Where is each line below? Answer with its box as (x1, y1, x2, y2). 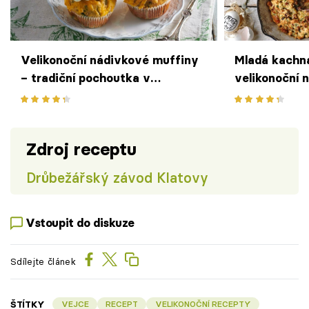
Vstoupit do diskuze (26, 216, 135, 230)
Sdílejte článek (10, 256, 76, 268)
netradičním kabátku (21, 89, 139, 103)
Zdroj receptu (26, 138, 137, 160)
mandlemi (235, 89, 289, 103)
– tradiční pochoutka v (21, 71, 150, 86)
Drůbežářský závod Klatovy (26, 168, 208, 186)
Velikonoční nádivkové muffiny (21, 53, 199, 68)
